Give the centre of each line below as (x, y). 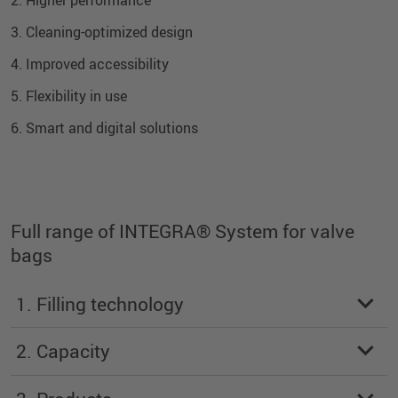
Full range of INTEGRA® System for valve (183, 231)
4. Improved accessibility (90, 64)
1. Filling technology (100, 303)
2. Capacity (63, 351)
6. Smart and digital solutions (104, 127)
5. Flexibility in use (69, 96)
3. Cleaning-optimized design (102, 32)
